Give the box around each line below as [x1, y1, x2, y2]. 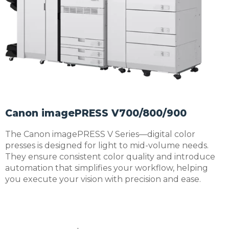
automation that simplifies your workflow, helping [5, 163, 208, 173]
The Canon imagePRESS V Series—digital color [5, 129, 195, 139]
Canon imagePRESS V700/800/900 [5, 107, 187, 119]
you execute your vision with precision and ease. [5, 174, 201, 184]
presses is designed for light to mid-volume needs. [5, 140, 209, 150]
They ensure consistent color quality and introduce [5, 151, 215, 162]
